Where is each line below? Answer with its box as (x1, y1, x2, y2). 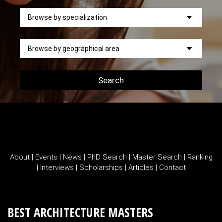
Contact (159, 163, 186, 172)
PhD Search (87, 152, 127, 162)
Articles (128, 163, 156, 172)
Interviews (40, 163, 76, 172)
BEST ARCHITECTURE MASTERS (7, 203, 153, 221)
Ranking (187, 152, 213, 162)
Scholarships (79, 163, 123, 172)
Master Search (132, 152, 182, 162)
